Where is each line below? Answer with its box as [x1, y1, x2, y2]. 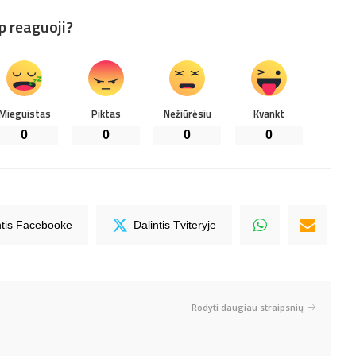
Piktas [91, 106, 121, 122]
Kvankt [253, 106, 284, 122]
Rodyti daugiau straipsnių [192, 300, 304, 313]
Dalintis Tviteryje [133, 219, 217, 231]
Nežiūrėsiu [163, 106, 211, 122]
